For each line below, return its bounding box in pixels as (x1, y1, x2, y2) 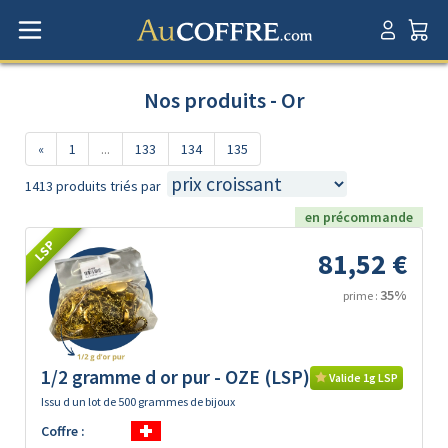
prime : (343, 288, 380, 303)
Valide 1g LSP (327, 370, 398, 385)
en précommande (305, 208, 413, 226)
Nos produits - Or (143, 86, 305, 114)
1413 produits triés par (25, 177, 161, 195)
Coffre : (41, 422, 85, 440)
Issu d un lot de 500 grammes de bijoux (41, 394, 235, 409)
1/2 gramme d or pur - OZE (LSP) (41, 365, 310, 389)
